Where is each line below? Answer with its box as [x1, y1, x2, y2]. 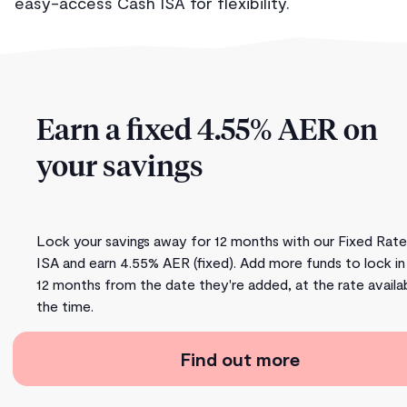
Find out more [180, 348, 300, 371]
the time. [36, 297, 94, 315]
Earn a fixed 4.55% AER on [36, 117, 378, 147]
